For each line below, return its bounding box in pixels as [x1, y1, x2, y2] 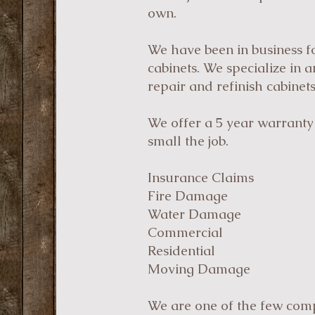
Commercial [148, 224, 223, 241]
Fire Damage [148, 187, 228, 205]
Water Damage [148, 205, 241, 223]
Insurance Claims [148, 169, 254, 186]
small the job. [148, 132, 229, 150]
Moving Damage [148, 260, 250, 278]
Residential [148, 242, 215, 259]
